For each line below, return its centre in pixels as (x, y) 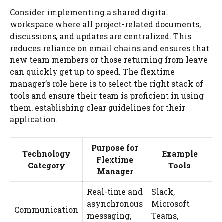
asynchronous (115, 203)
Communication (46, 209)
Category (46, 165)
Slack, (163, 191)
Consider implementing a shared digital (89, 12)
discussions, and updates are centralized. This (101, 36)
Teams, (165, 215)
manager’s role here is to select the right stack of (107, 83)
